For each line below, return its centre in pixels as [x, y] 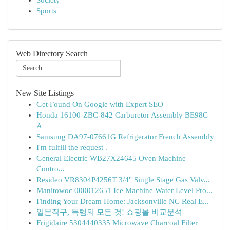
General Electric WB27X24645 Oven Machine [111, 158]
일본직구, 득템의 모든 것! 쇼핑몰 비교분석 [109, 212]
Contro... [51, 169]
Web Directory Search [52, 54]
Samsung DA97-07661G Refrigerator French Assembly [125, 137]
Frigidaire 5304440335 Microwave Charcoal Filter [117, 223]
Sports [46, 11]
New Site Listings [45, 93]
